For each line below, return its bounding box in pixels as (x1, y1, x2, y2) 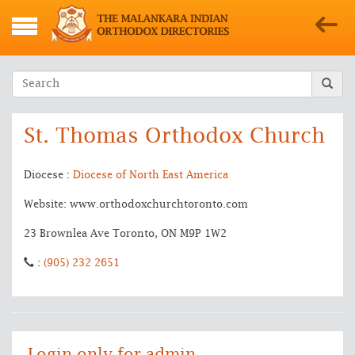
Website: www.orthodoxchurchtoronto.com (24, 200, 248, 210)
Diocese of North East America (73, 170, 228, 181)
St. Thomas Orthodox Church (24, 126, 325, 147)
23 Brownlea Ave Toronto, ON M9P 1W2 (24, 229, 227, 239)
